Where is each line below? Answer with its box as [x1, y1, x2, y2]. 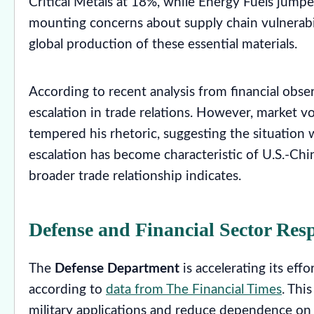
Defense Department [55, 261, 179, 275]
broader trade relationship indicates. [29, 170, 241, 184]
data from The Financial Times [106, 282, 282, 296]
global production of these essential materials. [29, 38, 297, 52]
